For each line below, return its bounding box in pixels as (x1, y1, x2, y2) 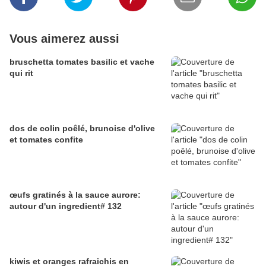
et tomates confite (9, 135, 83, 145)
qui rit (9, 68, 33, 78)
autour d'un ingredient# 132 (9, 201, 122, 211)
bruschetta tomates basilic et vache (9, 57, 154, 67)
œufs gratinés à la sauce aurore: (9, 190, 75, 200)
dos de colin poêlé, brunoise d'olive (9, 123, 155, 134)
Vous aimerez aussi (9, 32, 119, 46)
